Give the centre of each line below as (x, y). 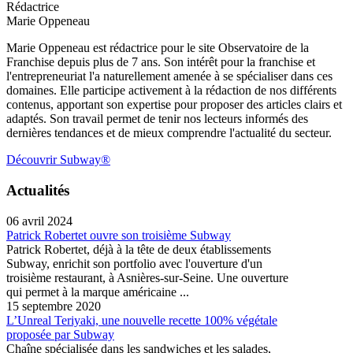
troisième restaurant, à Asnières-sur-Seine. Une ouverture (147, 277)
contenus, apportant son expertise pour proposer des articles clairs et (174, 105)
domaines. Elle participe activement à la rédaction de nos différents (171, 91)
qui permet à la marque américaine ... (98, 292)
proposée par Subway (60, 334)
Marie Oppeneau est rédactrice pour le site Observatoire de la (158, 48)
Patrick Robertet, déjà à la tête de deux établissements (139, 249)
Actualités (38, 191)
